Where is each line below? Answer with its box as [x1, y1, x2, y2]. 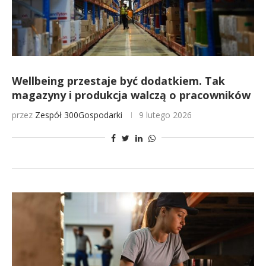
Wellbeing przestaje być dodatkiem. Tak [12, 74, 225, 88]
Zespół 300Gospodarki [35, 109, 122, 121]
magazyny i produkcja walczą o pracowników [12, 88, 251, 102]
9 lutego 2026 [139, 109, 192, 121]
